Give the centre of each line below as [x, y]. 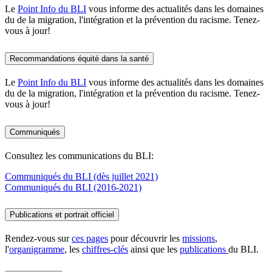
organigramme [37, 250]
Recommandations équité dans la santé [79, 58]
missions [199, 239]
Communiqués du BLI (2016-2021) [73, 187]
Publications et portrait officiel [62, 215]
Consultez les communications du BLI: [79, 155]
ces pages [90, 239]
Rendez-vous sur [38, 239]
